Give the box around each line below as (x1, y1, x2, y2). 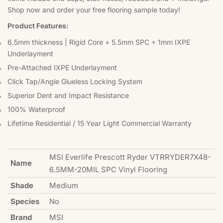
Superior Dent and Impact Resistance (7, 91, 129, 100)
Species (10, 197, 39, 207)
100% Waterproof (7, 105, 65, 114)
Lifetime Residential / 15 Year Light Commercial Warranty (7, 119, 192, 128)
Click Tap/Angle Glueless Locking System (7, 77, 142, 86)
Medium (49, 181, 78, 191)
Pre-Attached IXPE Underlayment (7, 63, 117, 72)
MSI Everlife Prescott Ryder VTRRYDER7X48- (49, 152, 211, 162)
